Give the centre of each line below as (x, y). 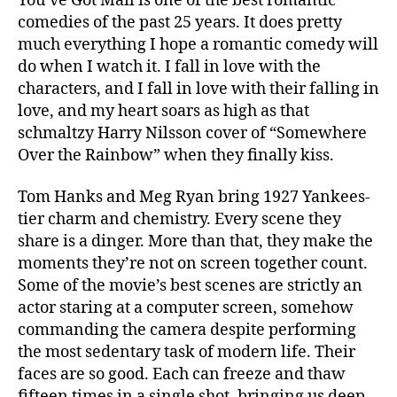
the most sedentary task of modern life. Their (187, 353)
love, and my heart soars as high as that (163, 111)
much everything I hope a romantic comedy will (198, 44)
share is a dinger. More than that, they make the (195, 242)
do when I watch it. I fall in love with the (169, 66)
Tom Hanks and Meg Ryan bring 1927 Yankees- (194, 198)
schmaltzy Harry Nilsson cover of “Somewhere (192, 133)
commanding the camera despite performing (187, 331)
